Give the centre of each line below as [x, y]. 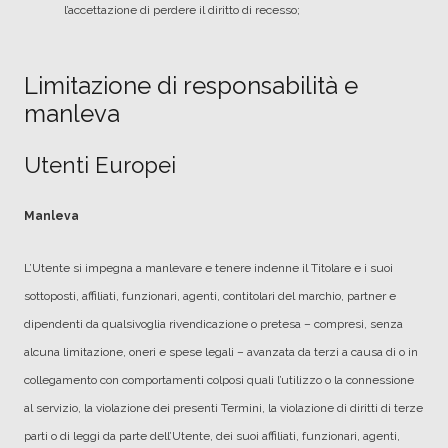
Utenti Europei [100, 165]
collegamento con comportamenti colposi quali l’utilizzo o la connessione [219, 380]
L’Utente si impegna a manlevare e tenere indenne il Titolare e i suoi [208, 268]
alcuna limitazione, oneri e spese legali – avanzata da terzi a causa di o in [221, 352]
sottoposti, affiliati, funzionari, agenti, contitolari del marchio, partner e [210, 296]
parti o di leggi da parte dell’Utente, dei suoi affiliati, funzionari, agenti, [212, 436]
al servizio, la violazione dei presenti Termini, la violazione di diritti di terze [223, 408]
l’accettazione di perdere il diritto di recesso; [182, 10]
